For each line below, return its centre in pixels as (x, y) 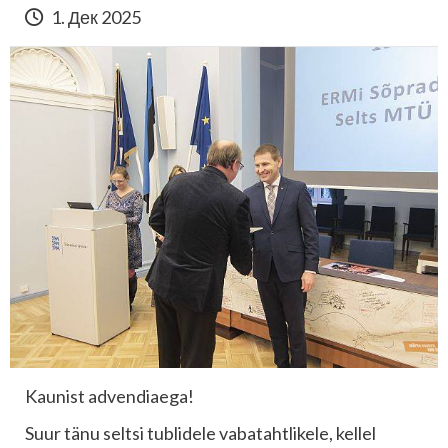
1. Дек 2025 (94, 17)
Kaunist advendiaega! (109, 396)
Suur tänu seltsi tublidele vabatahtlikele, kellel (200, 433)
